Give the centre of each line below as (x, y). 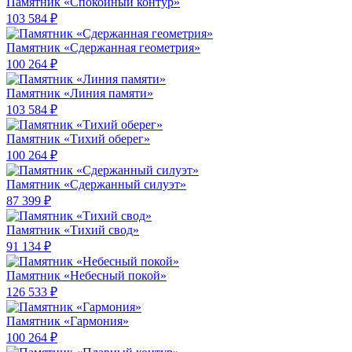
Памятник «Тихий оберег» (78, 139)
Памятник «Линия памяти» (80, 93)
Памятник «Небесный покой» (86, 276)
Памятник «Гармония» (68, 321)
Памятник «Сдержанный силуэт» (96, 185)
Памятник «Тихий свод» (73, 230)
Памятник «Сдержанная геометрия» (103, 48)
